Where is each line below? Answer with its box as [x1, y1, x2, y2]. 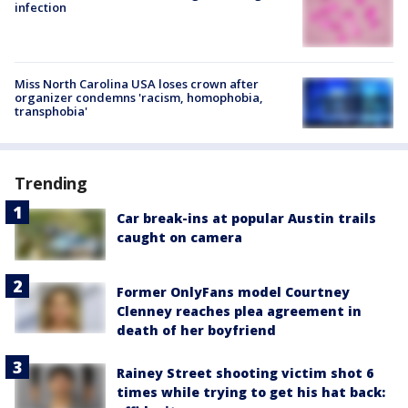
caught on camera [117, 229, 242, 247]
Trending [15, 172, 88, 195]
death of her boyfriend [117, 321, 276, 339]
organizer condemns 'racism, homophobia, [15, 89, 263, 107]
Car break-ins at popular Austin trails [117, 209, 376, 228]
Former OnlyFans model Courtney [117, 282, 350, 301]
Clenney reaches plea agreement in [117, 301, 362, 320]
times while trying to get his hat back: [117, 382, 385, 401]
